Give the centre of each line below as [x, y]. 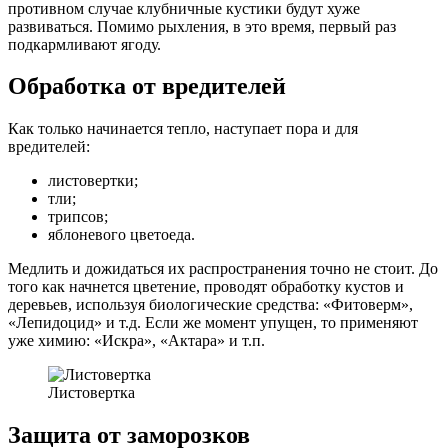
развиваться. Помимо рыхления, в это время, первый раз [202, 26]
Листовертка [91, 393]
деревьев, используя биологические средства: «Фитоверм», [210, 305]
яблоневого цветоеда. [121, 235]
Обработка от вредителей [147, 86]
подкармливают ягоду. [84, 44]
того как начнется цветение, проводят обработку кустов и [206, 287]
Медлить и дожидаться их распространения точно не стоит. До [223, 269]
